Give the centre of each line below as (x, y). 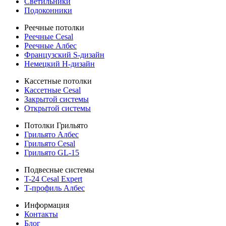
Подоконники (48, 10)
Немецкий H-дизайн (60, 64)
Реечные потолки (54, 27)
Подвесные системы (59, 169)
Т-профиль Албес (54, 188)
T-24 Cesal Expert (53, 179)
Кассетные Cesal (52, 90)
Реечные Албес (50, 45)
